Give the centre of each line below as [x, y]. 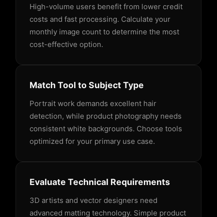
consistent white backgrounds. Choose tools [106, 129]
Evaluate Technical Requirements [100, 182]
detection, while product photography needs [106, 116]
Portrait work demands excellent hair [93, 104]
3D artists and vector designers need [93, 201]
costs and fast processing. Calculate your [100, 19]
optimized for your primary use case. [92, 141]
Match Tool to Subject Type [87, 85]
